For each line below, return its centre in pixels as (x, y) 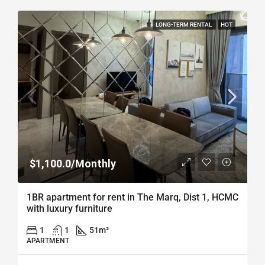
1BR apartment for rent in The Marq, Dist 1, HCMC (132, 197)
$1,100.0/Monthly (73, 164)
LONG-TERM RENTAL (184, 25)
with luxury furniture (70, 209)
